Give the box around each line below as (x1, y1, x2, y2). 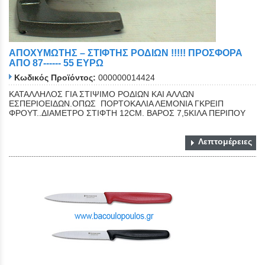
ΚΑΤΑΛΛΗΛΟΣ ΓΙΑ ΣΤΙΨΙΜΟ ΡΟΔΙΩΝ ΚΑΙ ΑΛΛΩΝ (9, 89, 194, 99)
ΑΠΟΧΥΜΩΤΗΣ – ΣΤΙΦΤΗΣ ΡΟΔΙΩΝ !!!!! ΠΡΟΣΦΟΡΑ (9, 47, 243, 58)
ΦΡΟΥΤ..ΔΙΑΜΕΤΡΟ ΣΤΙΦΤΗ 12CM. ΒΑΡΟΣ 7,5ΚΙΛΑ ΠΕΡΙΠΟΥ (9, 108, 245, 118)
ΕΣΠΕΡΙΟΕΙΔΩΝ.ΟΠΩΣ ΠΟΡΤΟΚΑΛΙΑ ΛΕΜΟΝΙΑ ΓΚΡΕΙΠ (9, 99, 224, 109)
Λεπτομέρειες (198, 137, 252, 147)
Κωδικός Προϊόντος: (14, 73, 96, 83)
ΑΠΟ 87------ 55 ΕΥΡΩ (9, 57, 104, 68)
